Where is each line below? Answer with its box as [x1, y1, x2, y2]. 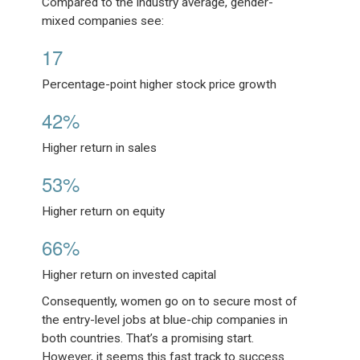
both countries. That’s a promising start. [42, 330, 255, 346]
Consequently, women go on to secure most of [42, 293, 298, 309]
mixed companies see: [42, 13, 165, 28]
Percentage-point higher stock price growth [42, 76, 277, 92]
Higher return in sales [42, 140, 157, 155]
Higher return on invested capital [42, 267, 217, 282]
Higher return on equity [42, 203, 166, 219]
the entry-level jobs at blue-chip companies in [42, 312, 288, 327]
